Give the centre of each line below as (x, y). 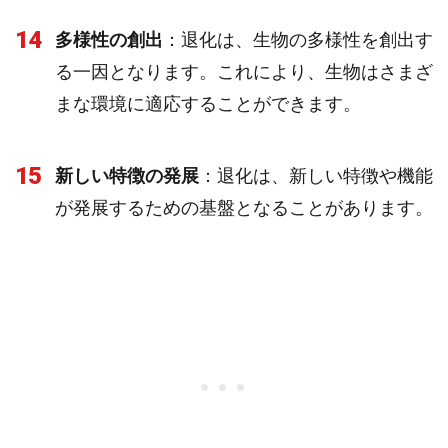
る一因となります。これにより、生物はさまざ (244, 71)
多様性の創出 (109, 39)
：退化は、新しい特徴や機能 (316, 175)
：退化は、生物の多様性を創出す (298, 39)
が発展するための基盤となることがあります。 (244, 207)
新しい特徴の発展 (127, 175)
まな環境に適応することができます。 (208, 103)
